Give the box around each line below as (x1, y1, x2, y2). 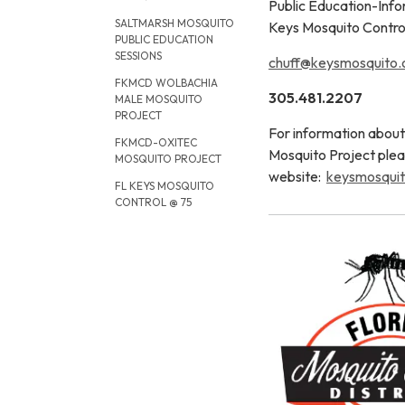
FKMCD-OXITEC (115, 136, 197, 149)
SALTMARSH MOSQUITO (115, 16, 234, 30)
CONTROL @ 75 (115, 195, 192, 209)
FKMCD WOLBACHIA (115, 76, 218, 89)
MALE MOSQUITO (115, 92, 202, 106)
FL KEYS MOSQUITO (115, 179, 214, 193)
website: (268, 166, 326, 185)
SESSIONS (115, 49, 162, 62)
